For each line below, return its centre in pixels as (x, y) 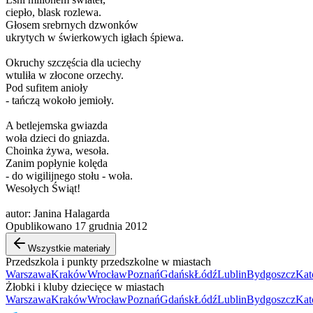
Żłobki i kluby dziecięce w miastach (85, 286)
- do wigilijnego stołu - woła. (69, 175)
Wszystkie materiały (69, 248)
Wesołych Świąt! (43, 188)
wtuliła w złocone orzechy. (65, 75)
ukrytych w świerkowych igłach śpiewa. (95, 37)
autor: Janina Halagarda (58, 213)
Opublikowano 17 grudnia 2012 (77, 226)
